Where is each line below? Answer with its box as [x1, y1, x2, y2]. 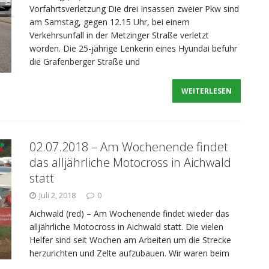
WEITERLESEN [181, 86, 232, 96]
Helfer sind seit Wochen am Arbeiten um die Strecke [29, 234, 231, 246]
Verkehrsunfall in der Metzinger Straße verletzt [29, 29, 209, 41]
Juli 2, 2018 [39, 190, 76, 201]
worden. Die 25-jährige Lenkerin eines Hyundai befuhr [29, 43, 237, 54]
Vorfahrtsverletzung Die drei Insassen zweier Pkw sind [29, 3, 239, 14]
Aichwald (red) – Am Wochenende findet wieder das [29, 208, 229, 219]
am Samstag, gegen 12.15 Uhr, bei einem [29, 16, 190, 28]
